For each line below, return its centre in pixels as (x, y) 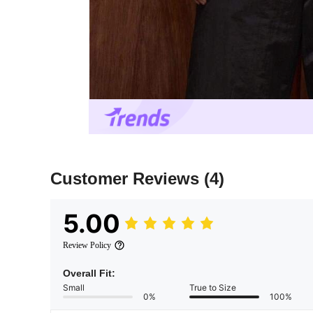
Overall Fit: (89, 274)
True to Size (213, 288)
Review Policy (87, 246)
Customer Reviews (127, 179)
